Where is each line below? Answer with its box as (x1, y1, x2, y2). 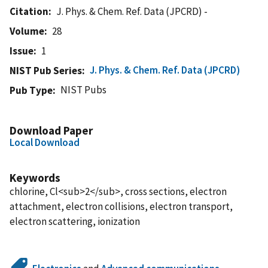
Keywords (10, 170, 60, 185)
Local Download (10, 135, 80, 149)
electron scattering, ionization (10, 214, 140, 228)
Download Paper (10, 123, 93, 138)
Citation (10, 4, 48, 18)
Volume (10, 24, 44, 38)
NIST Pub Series (10, 63, 82, 77)
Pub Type (10, 83, 53, 97)
